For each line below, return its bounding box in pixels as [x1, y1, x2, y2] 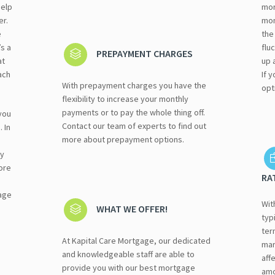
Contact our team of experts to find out [61, 120, 206, 131]
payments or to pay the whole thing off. [61, 106, 205, 118]
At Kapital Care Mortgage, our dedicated [61, 234, 211, 246]
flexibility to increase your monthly [61, 93, 188, 104]
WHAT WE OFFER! [96, 202, 168, 215]
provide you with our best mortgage [61, 261, 195, 273]
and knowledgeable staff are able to [61, 248, 195, 260]
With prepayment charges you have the [61, 79, 206, 91]
